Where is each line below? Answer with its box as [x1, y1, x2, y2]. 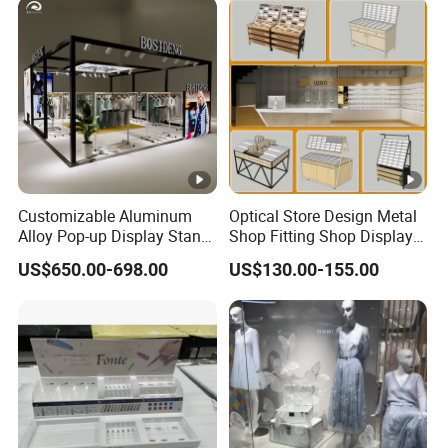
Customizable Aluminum [18, 204, 193, 227]
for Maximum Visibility [18, 244, 179, 267]
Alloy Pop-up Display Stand [18, 224, 211, 247]
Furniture [228, 244, 292, 267]
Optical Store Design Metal [228, 204, 417, 227]
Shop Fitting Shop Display [228, 224, 413, 247]
